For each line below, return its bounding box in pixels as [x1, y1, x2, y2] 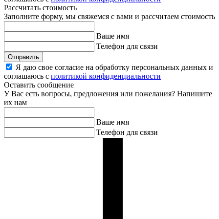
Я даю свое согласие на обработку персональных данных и [16, 63, 213, 72]
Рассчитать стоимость [4, 3, 77, 12]
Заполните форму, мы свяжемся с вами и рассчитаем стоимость [4, 12, 215, 21]
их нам [4, 98, 27, 107]
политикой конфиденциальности [51, 72, 161, 81]
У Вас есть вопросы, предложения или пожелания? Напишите [4, 89, 212, 98]
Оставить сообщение [4, 81, 74, 89]
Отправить [8, 53, 39, 61]
